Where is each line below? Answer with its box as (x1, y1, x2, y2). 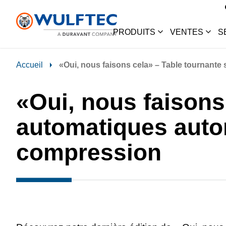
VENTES (170, 27, 203, 36)
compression (16, 139, 162, 166)
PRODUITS (113, 27, 155, 36)
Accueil (16, 61, 43, 70)
